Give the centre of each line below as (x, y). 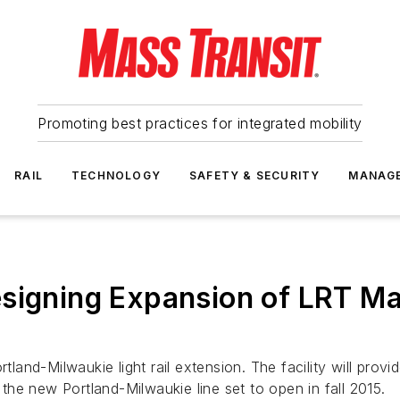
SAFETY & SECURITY (255, 175)
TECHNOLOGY (116, 175)
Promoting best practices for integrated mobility (200, 123)
